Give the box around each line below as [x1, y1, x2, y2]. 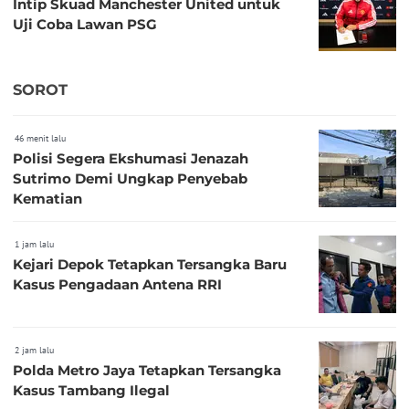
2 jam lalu [15, 344, 54, 357]
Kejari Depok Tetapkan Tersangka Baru [13, 256, 287, 274]
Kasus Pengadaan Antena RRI [13, 276, 222, 294]
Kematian [13, 190, 82, 208]
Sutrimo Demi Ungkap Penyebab [13, 170, 247, 188]
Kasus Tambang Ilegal [13, 382, 170, 400]
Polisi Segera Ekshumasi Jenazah [13, 150, 248, 168]
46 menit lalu [15, 132, 66, 145]
